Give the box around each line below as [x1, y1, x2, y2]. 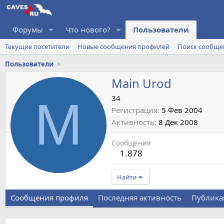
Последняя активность [98, 192, 181, 203]
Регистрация [111, 105, 157, 115]
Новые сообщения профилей [77, 41, 169, 51]
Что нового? [65, 24, 110, 34]
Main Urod [111, 75, 171, 92]
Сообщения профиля [10, 192, 88, 203]
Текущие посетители [5, 41, 69, 51]
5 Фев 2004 [161, 105, 202, 115]
